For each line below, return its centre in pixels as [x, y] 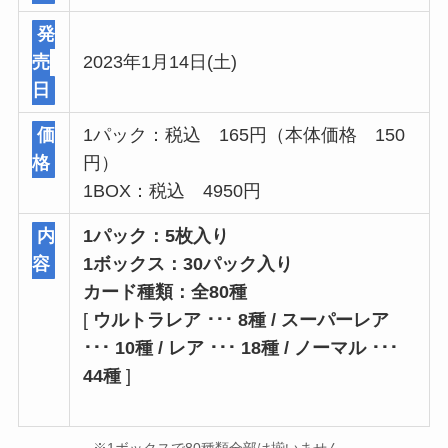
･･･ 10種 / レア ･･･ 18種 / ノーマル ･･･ [241, 348]
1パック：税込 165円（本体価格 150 [244, 135]
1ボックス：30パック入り [188, 264]
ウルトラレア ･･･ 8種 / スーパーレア [241, 320]
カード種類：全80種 [165, 292]
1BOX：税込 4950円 [172, 191]
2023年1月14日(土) [160, 62]
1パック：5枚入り [156, 236]
